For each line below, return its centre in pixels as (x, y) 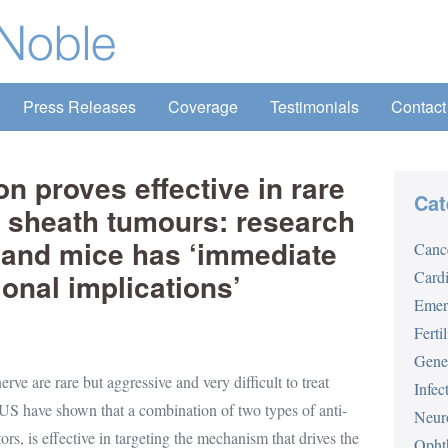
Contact (418, 106)
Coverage (203, 106)
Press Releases (79, 106)
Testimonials (314, 106)
